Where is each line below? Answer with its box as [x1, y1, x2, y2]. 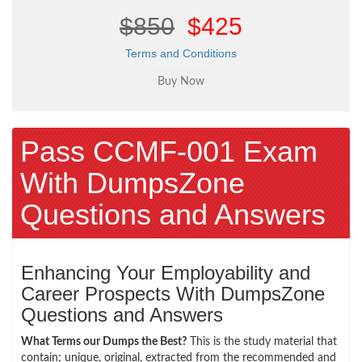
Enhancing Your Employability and [21, 261, 310, 284]
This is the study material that [187, 335, 337, 347]
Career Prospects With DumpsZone [21, 282, 325, 305]
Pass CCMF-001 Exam [20, 134, 318, 168]
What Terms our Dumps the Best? [21, 335, 187, 347]
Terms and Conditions [125, 46, 237, 60]
